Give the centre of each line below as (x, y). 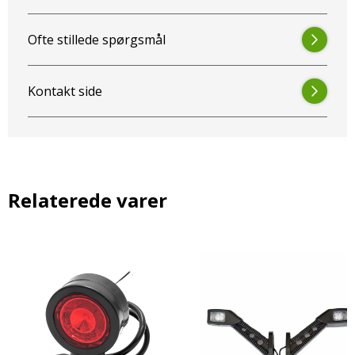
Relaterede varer (88, 200)
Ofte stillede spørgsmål (97, 40)
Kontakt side (65, 91)
